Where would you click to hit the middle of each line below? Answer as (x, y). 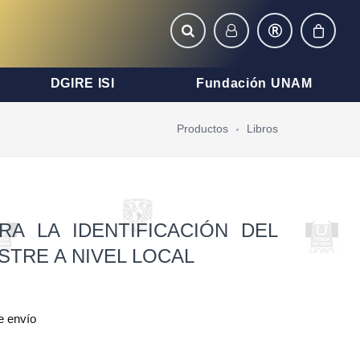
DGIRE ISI (82, 83)
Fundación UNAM (254, 83)
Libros (262, 129)
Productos (202, 129)
